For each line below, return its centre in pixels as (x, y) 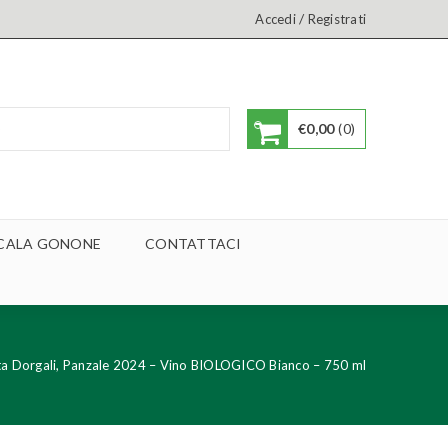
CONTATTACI (193, 243)
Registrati (336, 19)
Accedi (275, 19)
